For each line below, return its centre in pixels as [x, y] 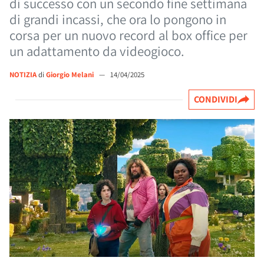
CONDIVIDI [216, 99]
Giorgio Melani [71, 75]
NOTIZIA [23, 75]
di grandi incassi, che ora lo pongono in [118, 19]
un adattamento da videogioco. [97, 51]
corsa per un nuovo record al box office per [128, 35]
